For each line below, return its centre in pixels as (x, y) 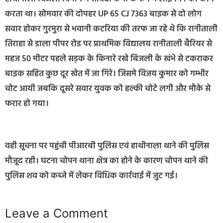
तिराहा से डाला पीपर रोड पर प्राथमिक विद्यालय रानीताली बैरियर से (109, 44)
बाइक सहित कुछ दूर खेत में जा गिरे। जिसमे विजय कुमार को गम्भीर (107, 74)
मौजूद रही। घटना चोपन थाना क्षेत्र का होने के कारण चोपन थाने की (107, 161)
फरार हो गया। (27, 104)
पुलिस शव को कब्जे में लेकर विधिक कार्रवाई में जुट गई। (91, 176)
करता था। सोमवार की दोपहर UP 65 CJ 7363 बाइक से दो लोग (103, 14)
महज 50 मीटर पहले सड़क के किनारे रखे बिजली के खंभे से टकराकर (109, 59)
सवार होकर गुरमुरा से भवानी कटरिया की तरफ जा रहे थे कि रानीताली (111, 29)
